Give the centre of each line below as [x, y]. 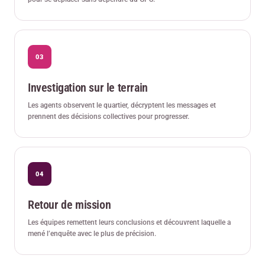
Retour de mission [70, 205]
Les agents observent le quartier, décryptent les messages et [122, 106]
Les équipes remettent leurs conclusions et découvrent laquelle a [129, 223]
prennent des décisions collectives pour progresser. [109, 117]
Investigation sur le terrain [88, 88]
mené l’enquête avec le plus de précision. [92, 234]
